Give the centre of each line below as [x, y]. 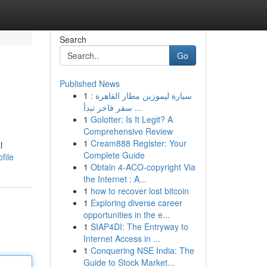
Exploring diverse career [136, 203]
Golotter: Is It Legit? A [131, 119]
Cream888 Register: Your [138, 143]
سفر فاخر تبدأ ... [137, 107]
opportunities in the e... [126, 215]
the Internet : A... [115, 179]
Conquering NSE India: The [142, 250]
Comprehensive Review [128, 131]
